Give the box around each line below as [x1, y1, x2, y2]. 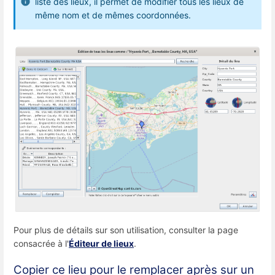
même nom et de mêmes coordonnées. [35, 10, 191, 21]
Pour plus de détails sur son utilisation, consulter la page [14, 224, 238, 235]
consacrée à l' [14, 238, 69, 249]
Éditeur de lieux [69, 238, 134, 249]
